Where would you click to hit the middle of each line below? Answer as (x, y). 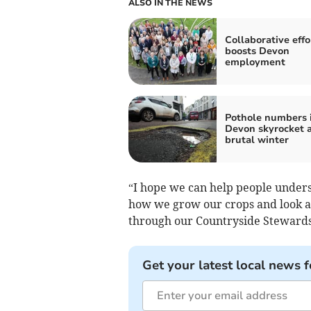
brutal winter (257, 140)
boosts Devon (257, 51)
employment (255, 62)
